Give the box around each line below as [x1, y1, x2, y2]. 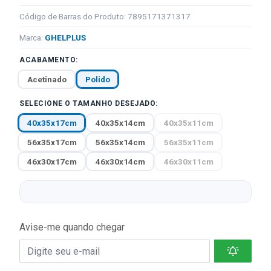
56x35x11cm [163, 137, 214, 147]
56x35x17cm [27, 137, 77, 147]
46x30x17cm [27, 157, 77, 166]
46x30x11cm [163, 157, 214, 166]
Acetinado [27, 74, 67, 84]
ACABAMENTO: [19, 56, 78, 64]
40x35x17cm [27, 118, 77, 128]
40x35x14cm [95, 118, 145, 128]
